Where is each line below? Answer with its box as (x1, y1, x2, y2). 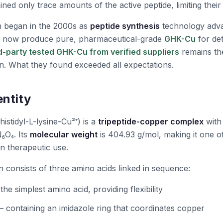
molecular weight (30, 129, 98, 139)
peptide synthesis (90, 21, 160, 31)
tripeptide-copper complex (98, 116, 204, 126)
